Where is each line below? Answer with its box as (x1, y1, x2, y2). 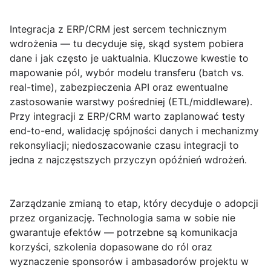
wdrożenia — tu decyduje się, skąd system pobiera (10, 38, 244, 50)
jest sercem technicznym (110, 23, 227, 36)
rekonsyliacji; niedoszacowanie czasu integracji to (10, 139, 239, 152)
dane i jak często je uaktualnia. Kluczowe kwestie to (10, 52, 249, 65)
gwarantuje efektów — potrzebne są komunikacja (10, 226, 238, 239)
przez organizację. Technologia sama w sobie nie (10, 212, 235, 224)
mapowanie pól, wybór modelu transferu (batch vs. (10, 67, 244, 79)
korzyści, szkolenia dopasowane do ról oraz (10, 241, 212, 253)
